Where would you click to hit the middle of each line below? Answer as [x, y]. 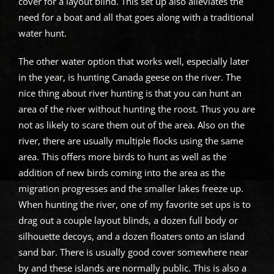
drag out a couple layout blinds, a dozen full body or [128, 220]
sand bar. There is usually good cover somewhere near [133, 252]
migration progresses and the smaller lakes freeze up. [131, 188]
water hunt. [42, 33]
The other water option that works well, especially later [133, 61]
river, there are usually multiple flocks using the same [131, 140]
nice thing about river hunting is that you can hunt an [130, 93]
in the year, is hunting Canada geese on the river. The [129, 77]
